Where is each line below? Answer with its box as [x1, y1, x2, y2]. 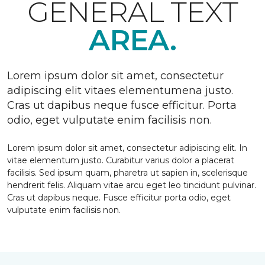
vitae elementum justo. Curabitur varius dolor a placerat [7, 155, 234, 166]
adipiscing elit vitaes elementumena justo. [7, 84, 233, 97]
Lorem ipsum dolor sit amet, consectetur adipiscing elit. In [7, 143, 247, 153]
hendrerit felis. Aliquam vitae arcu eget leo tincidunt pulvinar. [7, 180, 256, 190]
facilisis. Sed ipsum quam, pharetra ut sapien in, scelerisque [7, 167, 248, 178]
